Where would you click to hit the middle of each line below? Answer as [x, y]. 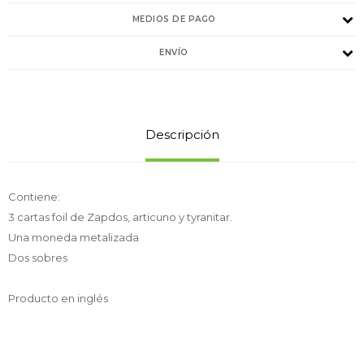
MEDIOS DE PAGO [174, 19]
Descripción [182, 134]
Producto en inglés [58, 298]
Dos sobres [38, 257]
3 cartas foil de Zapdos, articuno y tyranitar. [120, 217]
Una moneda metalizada [74, 237]
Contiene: [34, 196]
